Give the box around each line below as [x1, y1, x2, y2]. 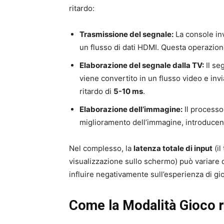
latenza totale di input [133, 143, 212, 153]
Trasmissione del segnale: [79, 29, 173, 39]
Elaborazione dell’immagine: [79, 104, 182, 114]
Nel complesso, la [69, 143, 133, 153]
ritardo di [79, 86, 113, 96]
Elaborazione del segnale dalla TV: [79, 60, 204, 70]
